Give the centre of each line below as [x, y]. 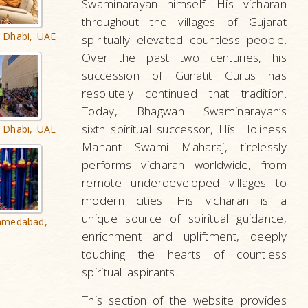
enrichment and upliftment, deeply [184, 236]
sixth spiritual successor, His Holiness [184, 129]
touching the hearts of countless [184, 254]
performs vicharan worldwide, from [184, 165]
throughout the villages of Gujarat [184, 22]
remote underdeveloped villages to [184, 183]
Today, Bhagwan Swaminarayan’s [184, 111]
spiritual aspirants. [130, 272]
